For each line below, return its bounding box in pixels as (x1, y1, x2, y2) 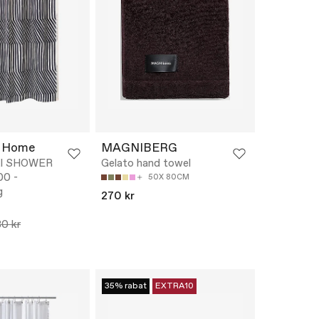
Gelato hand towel (101, 157, 191, 172)
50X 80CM (148, 172, 189, 183)
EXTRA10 (155, 281, 194, 293)
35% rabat (105, 281, 147, 293)
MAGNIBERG (101, 140, 177, 157)
